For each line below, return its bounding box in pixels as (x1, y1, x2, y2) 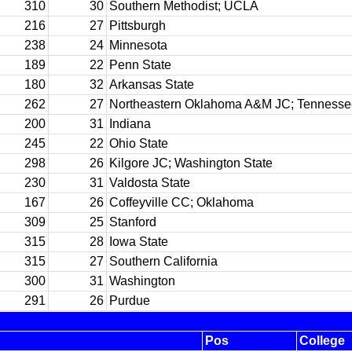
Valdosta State (109, 176, 190, 189)
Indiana (109, 117, 151, 130)
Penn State (109, 58, 171, 71)
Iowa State (109, 235, 168, 248)
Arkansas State (109, 78, 194, 91)
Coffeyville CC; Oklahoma (109, 196, 254, 209)
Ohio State (109, 137, 168, 150)
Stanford (109, 215, 156, 229)
